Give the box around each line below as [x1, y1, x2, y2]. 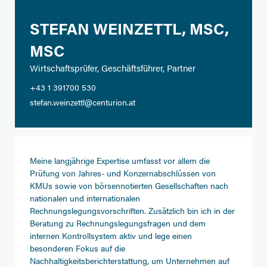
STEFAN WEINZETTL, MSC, [30, 17, 229, 39]
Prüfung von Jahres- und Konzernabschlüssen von [30, 167, 216, 179]
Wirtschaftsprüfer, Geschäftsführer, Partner [30, 61, 195, 74]
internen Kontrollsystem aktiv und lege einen [30, 229, 192, 241]
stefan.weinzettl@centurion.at [30, 96, 135, 108]
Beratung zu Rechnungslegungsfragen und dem [30, 217, 206, 229]
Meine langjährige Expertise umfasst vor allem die [30, 154, 210, 166]
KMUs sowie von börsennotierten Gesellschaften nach [30, 179, 228, 191]
